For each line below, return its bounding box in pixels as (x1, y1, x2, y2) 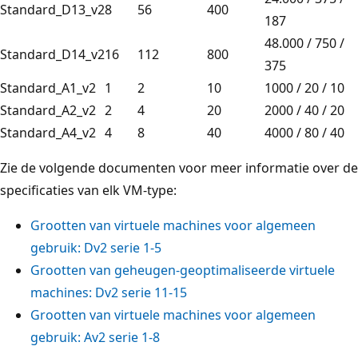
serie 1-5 (107, 238, 161, 257)
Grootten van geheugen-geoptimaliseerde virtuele (30, 261, 335, 279)
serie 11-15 (118, 283, 187, 301)
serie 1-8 (105, 328, 160, 346)
